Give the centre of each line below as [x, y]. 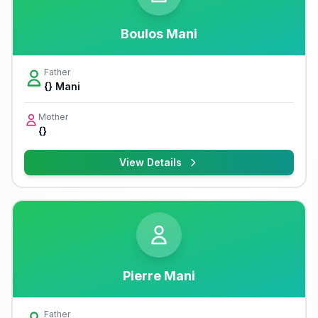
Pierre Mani [159, 276]
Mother [53, 117]
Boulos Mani [159, 34]
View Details [150, 162]
